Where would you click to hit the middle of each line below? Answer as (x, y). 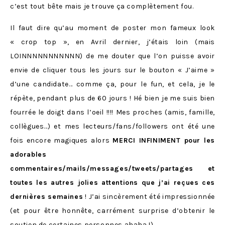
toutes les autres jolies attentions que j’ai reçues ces (113, 183)
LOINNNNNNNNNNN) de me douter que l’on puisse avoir (113, 56)
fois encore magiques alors (62, 141)
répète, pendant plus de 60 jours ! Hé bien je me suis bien (113, 98)
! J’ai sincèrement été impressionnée (149, 197)
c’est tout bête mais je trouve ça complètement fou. (102, 7)
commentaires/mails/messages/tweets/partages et (113, 169)
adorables (28, 155)
